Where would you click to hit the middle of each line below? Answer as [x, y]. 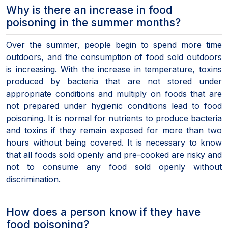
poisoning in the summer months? [93, 22]
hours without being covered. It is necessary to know [114, 142]
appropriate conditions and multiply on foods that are [114, 93]
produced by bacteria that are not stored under [114, 81]
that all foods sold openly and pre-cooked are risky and [114, 154]
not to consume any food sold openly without [114, 167]
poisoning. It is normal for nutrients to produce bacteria [114, 118]
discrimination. [33, 179]
